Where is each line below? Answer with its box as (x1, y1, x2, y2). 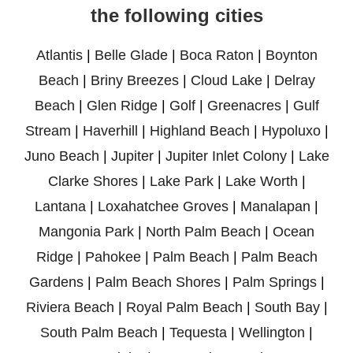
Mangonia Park (39, 223, 134, 240)
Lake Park (149, 173, 214, 189)
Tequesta (169, 324, 227, 340)
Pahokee (84, 248, 141, 265)
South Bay (254, 299, 320, 315)
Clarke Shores (47, 173, 138, 189)
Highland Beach (149, 122, 250, 139)
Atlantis (35, 46, 83, 63)
